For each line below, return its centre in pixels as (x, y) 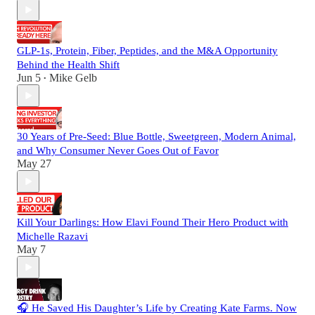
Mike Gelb (73, 78)
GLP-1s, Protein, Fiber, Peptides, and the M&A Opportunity (147, 51)
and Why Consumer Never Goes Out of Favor (118, 151)
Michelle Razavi (52, 237)
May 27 (34, 164)
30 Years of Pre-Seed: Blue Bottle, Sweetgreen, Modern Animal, (156, 137)
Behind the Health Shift (68, 65)
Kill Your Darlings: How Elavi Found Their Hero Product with (153, 223)
